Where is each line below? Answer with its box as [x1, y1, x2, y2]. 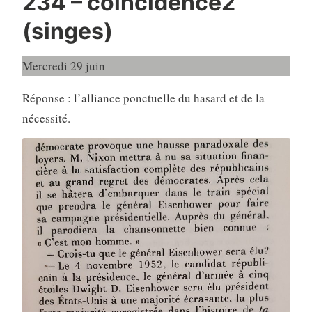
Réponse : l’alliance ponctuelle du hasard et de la [22, 89, 265, 106]
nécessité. [22, 109, 70, 126]
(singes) [22, 17, 113, 45]
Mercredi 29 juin [22, 57, 105, 74]
